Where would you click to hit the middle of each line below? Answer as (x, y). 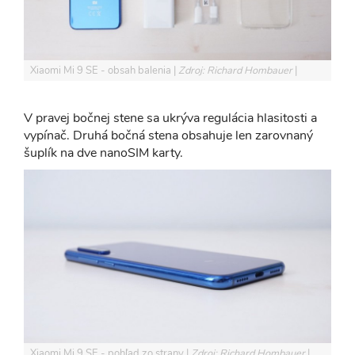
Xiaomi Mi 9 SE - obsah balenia (102, 71)
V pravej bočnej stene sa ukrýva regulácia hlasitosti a (170, 118)
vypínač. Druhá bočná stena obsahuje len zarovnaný (168, 136)
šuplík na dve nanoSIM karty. (103, 153)
